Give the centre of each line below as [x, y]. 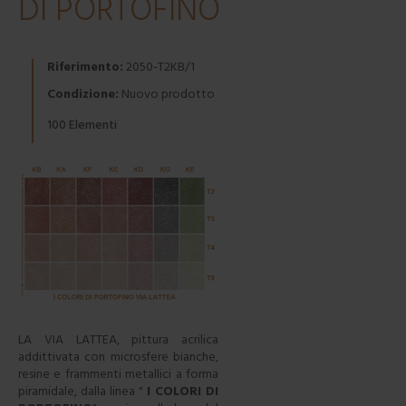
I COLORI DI [183, 391]
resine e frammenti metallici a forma [119, 374]
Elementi [93, 125]
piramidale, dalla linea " [83, 391]
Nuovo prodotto [168, 94]
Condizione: [83, 94]
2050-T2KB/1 [160, 67]
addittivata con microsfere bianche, [119, 357]
